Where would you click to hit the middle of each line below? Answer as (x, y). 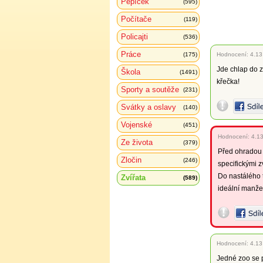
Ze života (137, 142)
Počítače (136, 19)
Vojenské (136, 125)
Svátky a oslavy (149, 107)
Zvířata (133, 178)
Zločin (131, 160)
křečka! (228, 82)
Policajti (134, 37)
